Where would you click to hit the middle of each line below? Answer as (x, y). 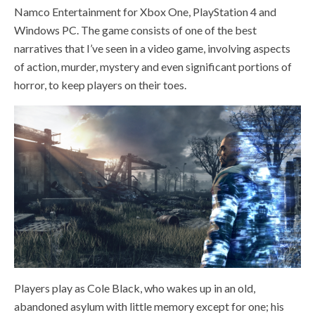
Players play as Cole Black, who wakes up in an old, (135, 288)
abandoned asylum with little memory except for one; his (149, 306)
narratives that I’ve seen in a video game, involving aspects (152, 48)
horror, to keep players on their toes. (102, 84)
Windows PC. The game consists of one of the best (135, 30)
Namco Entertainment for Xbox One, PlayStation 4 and (145, 11)
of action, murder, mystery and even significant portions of (153, 66)
